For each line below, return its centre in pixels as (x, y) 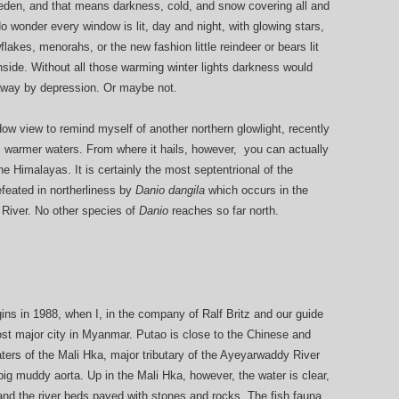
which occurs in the (258, 190)
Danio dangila (172, 190)
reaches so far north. (225, 211)
